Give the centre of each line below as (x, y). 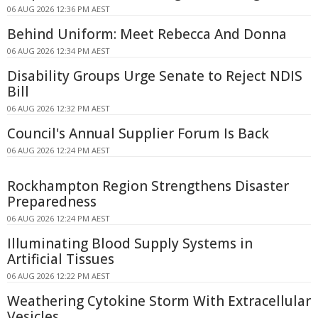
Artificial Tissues (61, 259)
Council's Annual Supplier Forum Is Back (138, 133)
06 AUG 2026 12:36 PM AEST (59, 9)
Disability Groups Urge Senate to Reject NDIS (155, 76)
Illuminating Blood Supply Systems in (130, 243)
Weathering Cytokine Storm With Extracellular (159, 301)
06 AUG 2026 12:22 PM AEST (59, 275)
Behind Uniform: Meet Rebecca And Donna (147, 34)
